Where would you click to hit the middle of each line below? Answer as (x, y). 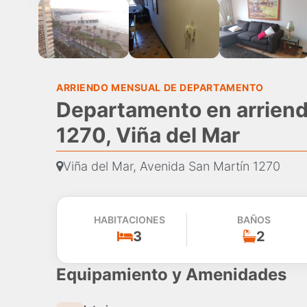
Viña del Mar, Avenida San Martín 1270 (172, 167)
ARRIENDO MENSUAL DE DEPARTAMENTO (160, 88)
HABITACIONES (130, 220)
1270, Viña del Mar (148, 135)
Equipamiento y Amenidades (171, 275)
